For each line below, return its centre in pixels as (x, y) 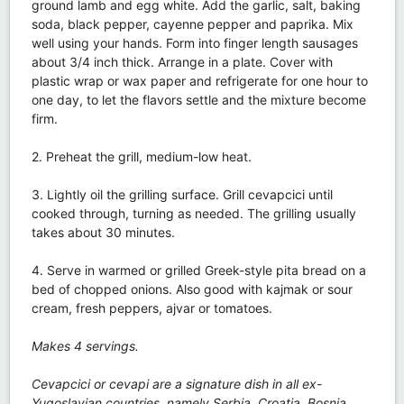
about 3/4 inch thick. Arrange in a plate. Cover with (182, 61)
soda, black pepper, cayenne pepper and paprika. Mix (192, 23)
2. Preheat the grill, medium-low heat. (141, 156)
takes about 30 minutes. (103, 232)
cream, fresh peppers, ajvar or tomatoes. (151, 308)
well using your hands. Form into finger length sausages (194, 42)
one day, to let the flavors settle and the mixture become (198, 99)
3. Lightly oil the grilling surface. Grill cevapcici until (182, 194)
